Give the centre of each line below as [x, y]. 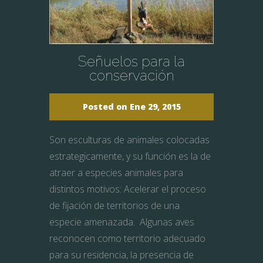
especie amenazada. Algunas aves [122, 222]
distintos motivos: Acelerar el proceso [128, 189]
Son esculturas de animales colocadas [129, 139]
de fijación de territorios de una [114, 205]
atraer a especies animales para [116, 172]
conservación [131, 75]
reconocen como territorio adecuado [127, 238]
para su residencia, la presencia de [122, 254]
